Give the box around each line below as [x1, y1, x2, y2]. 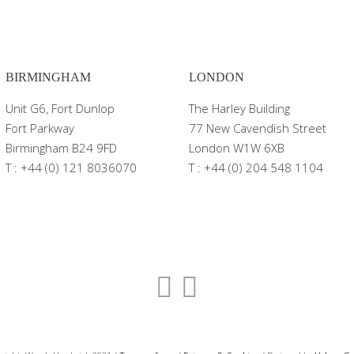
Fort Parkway [5, 120, 74, 136]
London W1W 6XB [189, 140, 284, 156]
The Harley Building [189, 100, 290, 116]
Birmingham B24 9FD [5, 140, 117, 156]
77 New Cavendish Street [189, 120, 326, 136]
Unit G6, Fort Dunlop [5, 100, 115, 116]
